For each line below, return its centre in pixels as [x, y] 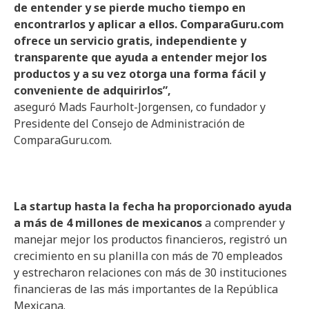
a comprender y [243, 223]
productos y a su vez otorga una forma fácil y [140, 74]
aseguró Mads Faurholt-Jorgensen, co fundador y [140, 107]
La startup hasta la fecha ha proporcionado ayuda [153, 206]
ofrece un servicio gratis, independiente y [130, 41]
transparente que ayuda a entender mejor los [140, 57]
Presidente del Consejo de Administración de [129, 123]
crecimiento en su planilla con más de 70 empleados [148, 256]
